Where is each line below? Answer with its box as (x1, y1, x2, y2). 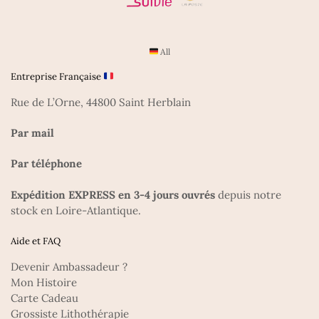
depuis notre (215, 187, 281, 202)
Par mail (11, 126, 54, 140)
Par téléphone (11, 157, 82, 171)
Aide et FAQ (11, 234, 61, 247)
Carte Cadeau (11, 291, 78, 305)
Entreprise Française (11, 70, 103, 83)
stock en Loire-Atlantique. (11, 203, 141, 217)
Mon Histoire (11, 275, 77, 289)
